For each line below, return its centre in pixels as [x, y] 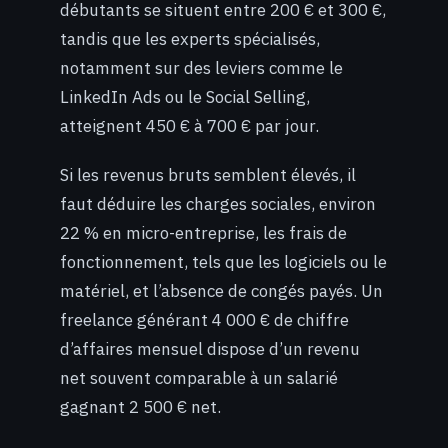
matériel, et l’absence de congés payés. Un [221, 290]
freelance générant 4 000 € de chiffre [204, 319]
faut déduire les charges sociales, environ [218, 203]
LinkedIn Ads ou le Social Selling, [185, 96]
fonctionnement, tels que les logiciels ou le [223, 261]
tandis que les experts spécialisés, [190, 38]
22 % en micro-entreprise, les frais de [203, 232]
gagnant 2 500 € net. [140, 406]
